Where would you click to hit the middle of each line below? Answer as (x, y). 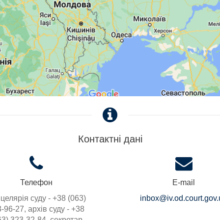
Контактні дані (110, 139)
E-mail (184, 183)
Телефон (36, 183)
